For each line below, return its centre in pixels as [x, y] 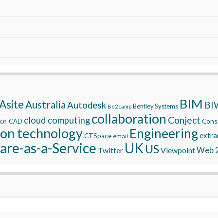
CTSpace [98, 136]
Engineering [164, 133]
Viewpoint [178, 150]
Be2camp [119, 106]
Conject [184, 120]
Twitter [110, 150]
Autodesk [87, 105]
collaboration [129, 118]
